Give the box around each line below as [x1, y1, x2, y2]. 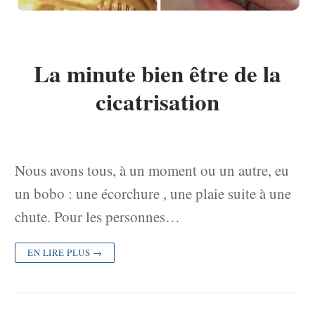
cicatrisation [96, 84, 219, 118]
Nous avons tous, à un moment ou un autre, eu [15, 160, 289, 181]
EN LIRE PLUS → [27, 246, 102, 259]
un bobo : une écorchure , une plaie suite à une [15, 184, 291, 204]
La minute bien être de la [34, 56, 281, 90]
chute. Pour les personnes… [15, 207, 180, 227]
